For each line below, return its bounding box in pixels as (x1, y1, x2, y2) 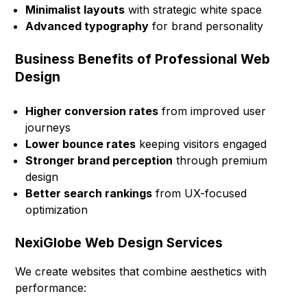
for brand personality (149, 19, 264, 33)
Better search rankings (25, 186, 153, 200)
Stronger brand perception (25, 153, 173, 167)
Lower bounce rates (25, 136, 136, 151)
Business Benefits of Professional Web (15, 51, 271, 67)
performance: (15, 280, 87, 295)
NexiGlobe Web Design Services (15, 234, 223, 251)
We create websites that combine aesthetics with (15, 264, 267, 278)
